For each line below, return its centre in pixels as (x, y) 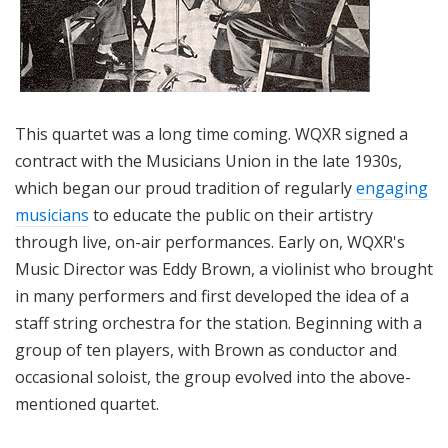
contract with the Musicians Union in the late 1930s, (208, 161)
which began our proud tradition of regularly (185, 188)
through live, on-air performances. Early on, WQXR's (210, 242)
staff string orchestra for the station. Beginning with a (218, 323)
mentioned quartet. (87, 404)
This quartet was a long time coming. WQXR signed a (211, 134)
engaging (392, 188)
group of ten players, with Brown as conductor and (206, 350)
